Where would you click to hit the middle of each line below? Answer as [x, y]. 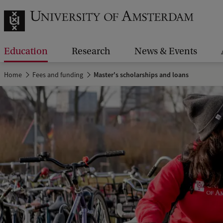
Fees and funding [58, 75]
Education [26, 51]
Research [91, 51]
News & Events [166, 51]
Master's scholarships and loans [141, 75]
